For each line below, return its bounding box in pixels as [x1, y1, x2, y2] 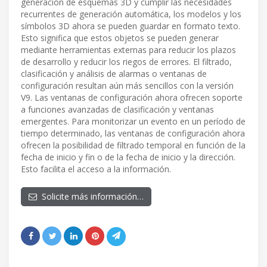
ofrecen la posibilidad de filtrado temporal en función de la [21, 139, 246, 151]
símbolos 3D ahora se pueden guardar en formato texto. [21, 20, 240, 32]
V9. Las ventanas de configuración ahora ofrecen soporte [21, 92, 243, 104]
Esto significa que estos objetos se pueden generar [21, 32, 219, 44]
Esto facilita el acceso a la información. [21, 163, 171, 175]
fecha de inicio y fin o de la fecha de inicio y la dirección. [21, 151, 235, 163]
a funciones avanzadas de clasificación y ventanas [21, 104, 214, 116]
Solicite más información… [37, 191, 144, 203]
